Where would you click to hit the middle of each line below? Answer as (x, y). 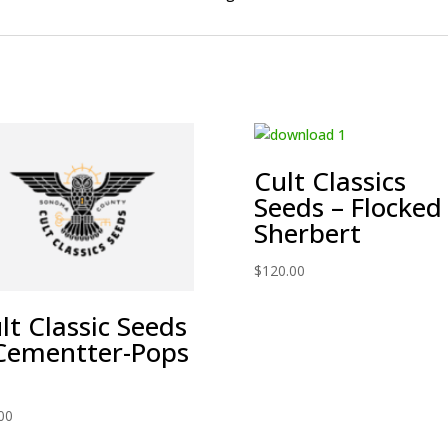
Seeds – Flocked (347, 207)
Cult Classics (329, 181)
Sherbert (307, 233)
